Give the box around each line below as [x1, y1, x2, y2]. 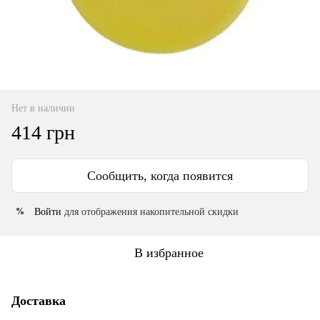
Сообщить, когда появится [87, 168, 233, 183]
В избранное [134, 245, 204, 260]
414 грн [11, 121, 75, 144]
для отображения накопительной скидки [61, 206, 239, 217]
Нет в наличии [11, 102, 75, 114]
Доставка [11, 293, 66, 308]
